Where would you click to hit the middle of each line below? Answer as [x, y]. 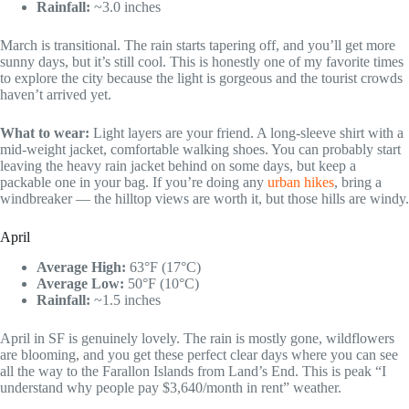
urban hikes [301, 182]
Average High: [81, 267]
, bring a [358, 182]
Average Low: [80, 283]
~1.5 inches [126, 299]
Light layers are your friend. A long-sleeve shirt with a [246, 132]
